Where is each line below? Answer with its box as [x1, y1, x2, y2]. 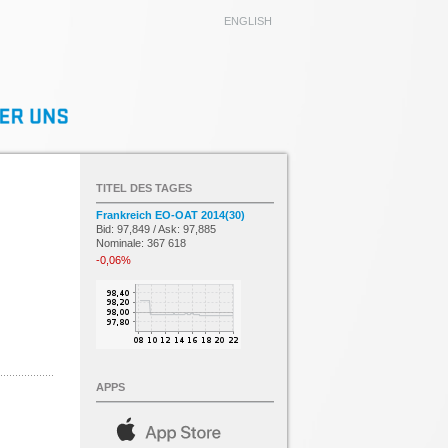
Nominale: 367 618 [96, 237, 186, 249]
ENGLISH [224, 15, 272, 27]
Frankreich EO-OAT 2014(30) [96, 209, 245, 221]
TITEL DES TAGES [96, 182, 192, 194]
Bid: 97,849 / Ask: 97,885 [96, 223, 216, 235]
